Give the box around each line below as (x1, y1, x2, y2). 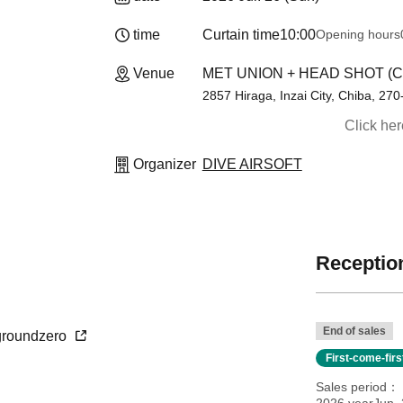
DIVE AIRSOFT (201, 157, 302, 172)
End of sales (322, 325, 386, 337)
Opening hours (315, 27, 400, 41)
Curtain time (201, 27, 280, 42)
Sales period (315, 380, 387, 394)
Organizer (133, 157, 196, 172)
